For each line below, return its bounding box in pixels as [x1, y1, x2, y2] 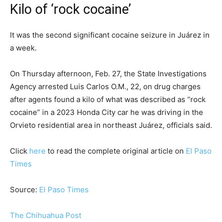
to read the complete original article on [46, 146, 186, 156]
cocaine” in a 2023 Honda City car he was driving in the [10, 107, 203, 117]
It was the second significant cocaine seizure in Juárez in [10, 30, 210, 40]
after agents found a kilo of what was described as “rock [10, 94, 206, 104]
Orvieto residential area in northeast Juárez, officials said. [10, 120, 212, 130]
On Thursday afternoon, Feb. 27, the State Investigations [10, 68, 207, 78]
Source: [10, 184, 39, 194]
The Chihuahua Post [10, 210, 81, 220]
